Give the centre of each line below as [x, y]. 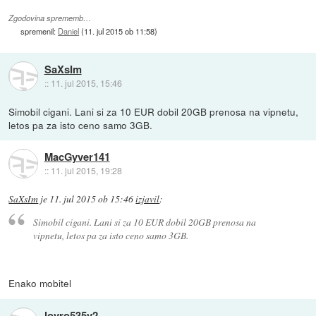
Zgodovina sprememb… [50, 18]
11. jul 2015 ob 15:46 [92, 199]
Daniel [69, 31]
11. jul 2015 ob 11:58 [120, 31]
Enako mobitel [40, 283]
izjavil [148, 199]
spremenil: [39, 31]
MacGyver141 [77, 157]
